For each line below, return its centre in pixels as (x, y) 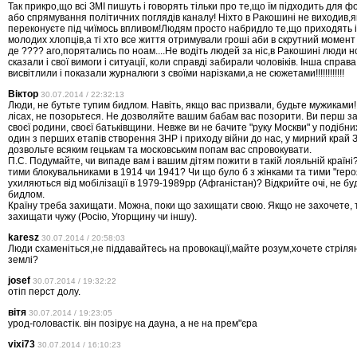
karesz (24, 238)
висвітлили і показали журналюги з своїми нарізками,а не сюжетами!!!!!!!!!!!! (176, 74)
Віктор (23, 94)
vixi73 (22, 345)
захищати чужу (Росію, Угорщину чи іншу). (102, 217)
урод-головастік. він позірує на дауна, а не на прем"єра (133, 324)
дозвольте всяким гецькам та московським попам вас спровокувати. (160, 150)
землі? (23, 260)
